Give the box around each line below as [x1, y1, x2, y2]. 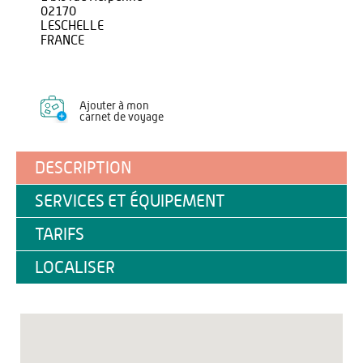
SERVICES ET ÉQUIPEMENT [35, 193, 225, 210]
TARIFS [35, 226, 84, 243]
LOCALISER [35, 259, 115, 276]
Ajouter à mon [79, 100, 149, 112]
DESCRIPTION [35, 160, 131, 177]
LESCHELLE [41, 19, 104, 32]
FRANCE [41, 34, 84, 47]
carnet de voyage [79, 112, 164, 123]
